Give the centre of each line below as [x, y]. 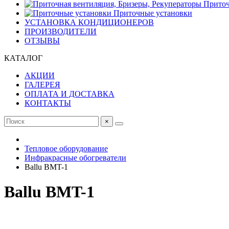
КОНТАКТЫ [48, 103]
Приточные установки [152, 13]
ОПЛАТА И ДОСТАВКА [70, 94]
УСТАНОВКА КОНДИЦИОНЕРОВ [89, 22]
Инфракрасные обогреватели [75, 158]
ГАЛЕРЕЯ [42, 85]
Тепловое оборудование [66, 148]
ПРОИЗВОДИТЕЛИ [61, 31]
